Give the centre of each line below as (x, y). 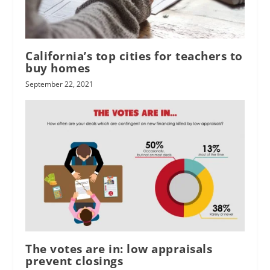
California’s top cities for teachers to (134, 56)
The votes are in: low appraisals (119, 249)
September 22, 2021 (60, 84)
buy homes (58, 68)
